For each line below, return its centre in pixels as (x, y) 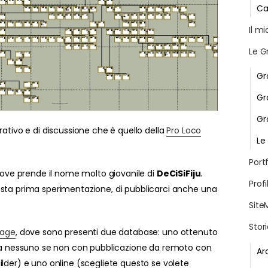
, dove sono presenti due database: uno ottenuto (116, 232)
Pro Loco (184, 130)
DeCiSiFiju (179, 173)
